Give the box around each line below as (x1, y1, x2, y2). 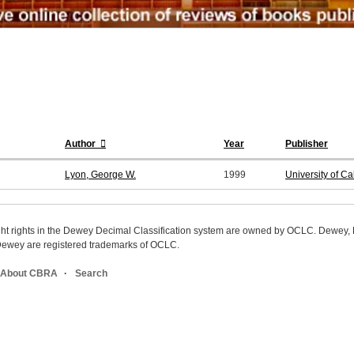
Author (65, 138, 98, 150)
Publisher (285, 138, 328, 150)
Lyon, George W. (65, 169, 136, 181)
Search (75, 268, 107, 280)
